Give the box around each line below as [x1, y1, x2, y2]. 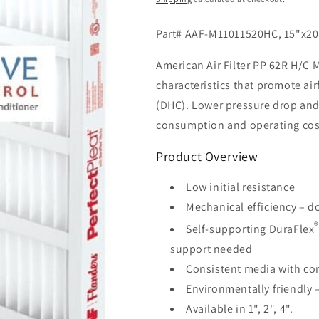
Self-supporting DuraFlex [186, 221, 315, 237]
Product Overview [156, 148, 258, 164]
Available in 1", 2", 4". [186, 301, 293, 317]
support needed [170, 241, 253, 257]
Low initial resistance [186, 179, 296, 194]
